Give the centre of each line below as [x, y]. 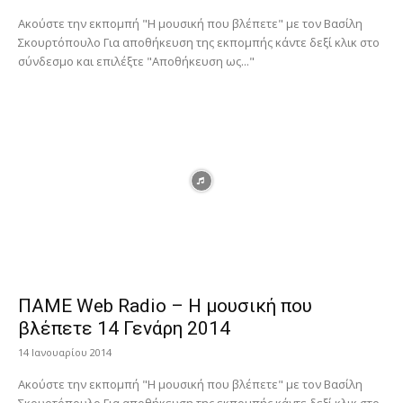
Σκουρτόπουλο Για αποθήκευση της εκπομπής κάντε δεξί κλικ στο [61, 42]
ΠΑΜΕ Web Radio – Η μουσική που [165, 306]
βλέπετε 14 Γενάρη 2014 [124, 329]
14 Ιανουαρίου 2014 [65, 353]
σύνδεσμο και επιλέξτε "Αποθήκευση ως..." [136, 61]
